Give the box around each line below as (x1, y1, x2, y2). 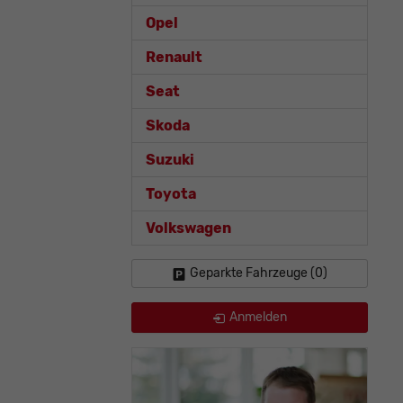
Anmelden (229, 309, 287, 326)
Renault (146, 49, 202, 67)
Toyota (146, 185, 196, 203)
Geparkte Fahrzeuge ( (189, 265, 315, 282)
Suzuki (146, 151, 194, 169)
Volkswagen (146, 219, 231, 237)
